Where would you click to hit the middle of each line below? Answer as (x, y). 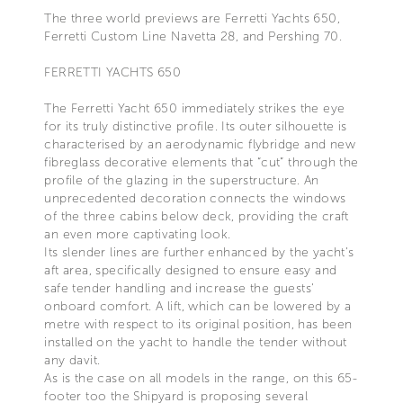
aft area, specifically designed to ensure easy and (191, 270)
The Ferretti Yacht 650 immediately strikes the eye (195, 108)
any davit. (72, 360)
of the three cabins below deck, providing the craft (197, 216)
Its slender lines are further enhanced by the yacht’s (199, 252)
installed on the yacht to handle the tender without (196, 342)
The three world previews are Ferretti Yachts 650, (192, 18)
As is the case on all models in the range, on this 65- (201, 378)
